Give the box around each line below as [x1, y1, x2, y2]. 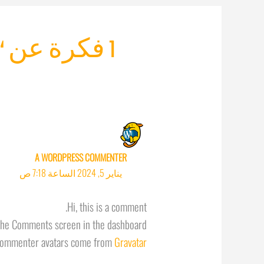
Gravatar [114, 233, 147, 250]
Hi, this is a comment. [67, 198, 147, 215]
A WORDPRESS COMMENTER [34, 150, 127, 164]
